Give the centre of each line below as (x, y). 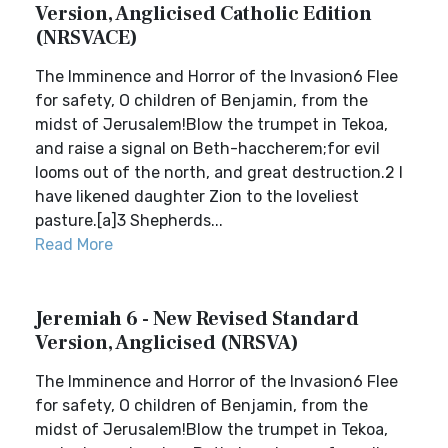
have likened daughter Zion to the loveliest (197, 196)
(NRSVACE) (86, 38)
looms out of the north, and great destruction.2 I (219, 172)
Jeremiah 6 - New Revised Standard (197, 319)
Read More (74, 244)
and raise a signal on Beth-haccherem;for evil (207, 148)
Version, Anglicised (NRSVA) (167, 343)
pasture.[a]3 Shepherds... (129, 220)
